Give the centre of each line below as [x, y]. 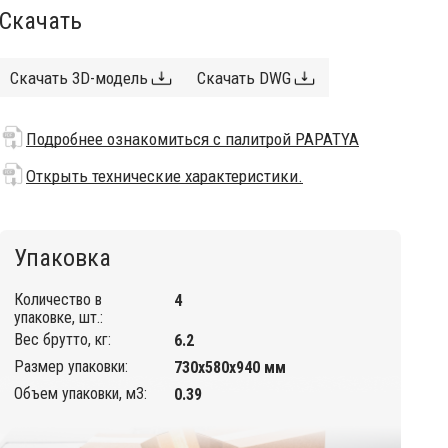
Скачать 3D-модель [79, 77]
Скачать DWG [244, 77]
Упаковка [62, 258]
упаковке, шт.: [58, 317]
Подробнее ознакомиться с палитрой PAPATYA [192, 139]
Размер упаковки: [71, 366]
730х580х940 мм [230, 367]
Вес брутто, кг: [62, 339]
